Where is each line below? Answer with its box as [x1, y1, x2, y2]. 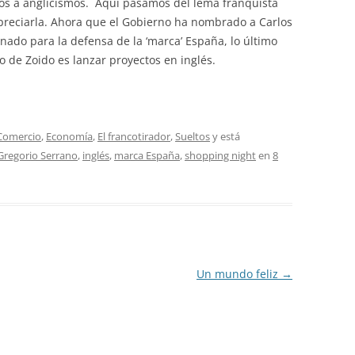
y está [210, 129, 240, 143]
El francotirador [97, 129, 170, 143]
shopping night [185, 148, 256, 162]
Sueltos [175, 129, 210, 143]
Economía [46, 129, 93, 143]
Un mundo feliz [196, 266, 281, 281]
